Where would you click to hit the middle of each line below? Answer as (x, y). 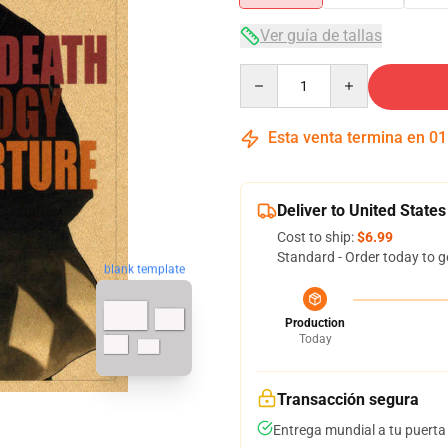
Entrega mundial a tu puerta (359, 430)
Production (315, 323)
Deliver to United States (361, 210)
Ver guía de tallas (321, 35)
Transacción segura (348, 399)
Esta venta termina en (346, 137)
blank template (144, 269)
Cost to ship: (317, 237)
